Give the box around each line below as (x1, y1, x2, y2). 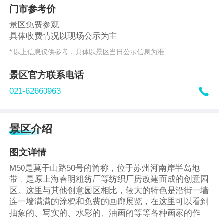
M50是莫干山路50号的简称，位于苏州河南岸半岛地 (9, 163, 200, 173)
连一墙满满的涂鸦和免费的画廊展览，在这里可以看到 (9, 197, 209, 207)
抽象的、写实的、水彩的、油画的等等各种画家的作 (9, 208, 201, 218)
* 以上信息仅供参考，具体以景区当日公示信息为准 (9, 47, 165, 56)
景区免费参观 (9, 20, 60, 30)
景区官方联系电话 (9, 69, 84, 80)
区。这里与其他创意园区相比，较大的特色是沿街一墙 (9, 186, 209, 196)
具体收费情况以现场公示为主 (9, 31, 118, 41)
